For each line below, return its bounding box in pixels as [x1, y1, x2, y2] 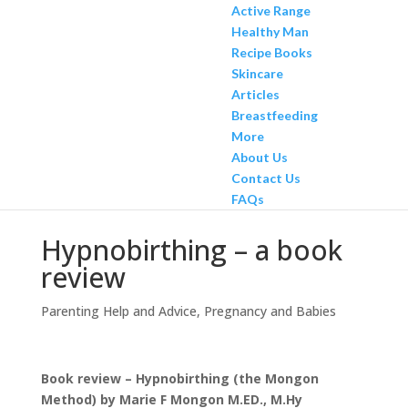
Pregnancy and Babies [203, 302, 336, 320]
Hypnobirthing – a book [40, 231, 342, 269]
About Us [230, 149, 288, 165]
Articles [230, 87, 280, 102]
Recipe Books [230, 45, 312, 60]
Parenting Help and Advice [40, 302, 197, 320]
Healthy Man [230, 24, 309, 39]
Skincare [230, 66, 283, 81]
